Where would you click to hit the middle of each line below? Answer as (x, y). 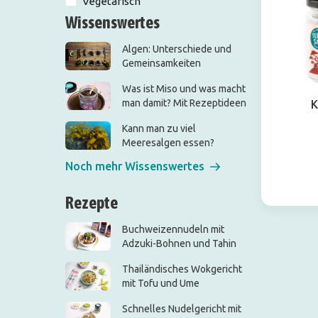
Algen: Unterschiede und (177, 49)
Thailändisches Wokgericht (182, 269)
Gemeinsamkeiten (161, 64)
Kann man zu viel (159, 129)
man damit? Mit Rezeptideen (184, 103)
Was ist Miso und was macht (184, 89)
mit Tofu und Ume (161, 284)
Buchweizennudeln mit (173, 230)
